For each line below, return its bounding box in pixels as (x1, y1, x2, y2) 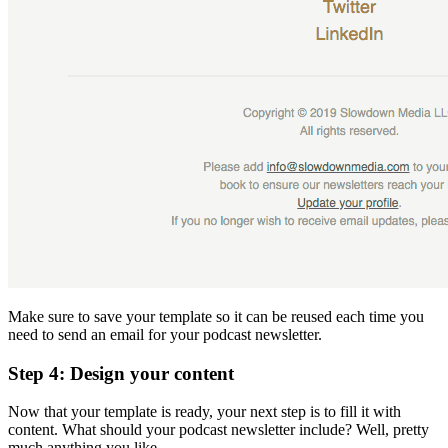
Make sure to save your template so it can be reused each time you (8, 307, 424, 325)
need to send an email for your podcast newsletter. (8, 325, 322, 343)
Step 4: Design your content (8, 362, 234, 384)
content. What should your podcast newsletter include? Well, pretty (8, 421, 429, 439)
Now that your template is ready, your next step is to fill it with (8, 403, 401, 421)
